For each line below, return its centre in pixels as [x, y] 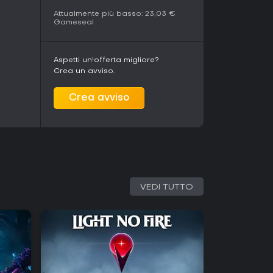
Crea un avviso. [84, 71]
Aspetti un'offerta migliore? [106, 60]
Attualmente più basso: [98, 14]
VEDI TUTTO [167, 187]
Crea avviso [99, 98]
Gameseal [74, 23]
